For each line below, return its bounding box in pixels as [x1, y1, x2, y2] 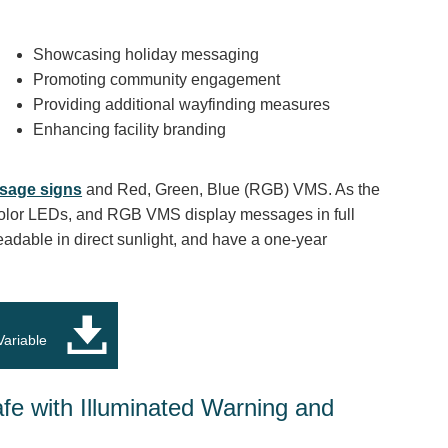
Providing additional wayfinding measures [32, 95, 330, 113]
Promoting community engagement [32, 70, 280, 88]
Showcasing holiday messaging [32, 45, 259, 63]
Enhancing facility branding [32, 120, 226, 138]
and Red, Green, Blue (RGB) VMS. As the [82, 180, 381, 198]
